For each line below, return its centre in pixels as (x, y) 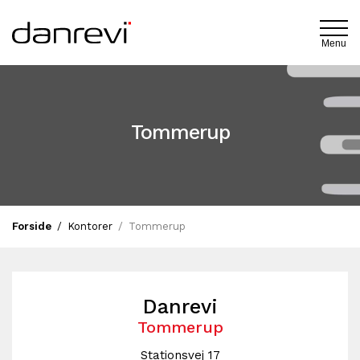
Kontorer (90, 226)
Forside (32, 226)
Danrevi (180, 306)
